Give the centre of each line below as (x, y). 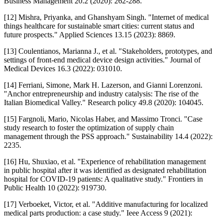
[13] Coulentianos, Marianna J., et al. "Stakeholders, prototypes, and (108, 51)
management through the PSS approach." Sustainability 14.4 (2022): (108, 136)
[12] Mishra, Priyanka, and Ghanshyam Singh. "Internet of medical (106, 17)
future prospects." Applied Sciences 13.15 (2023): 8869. (90, 34)
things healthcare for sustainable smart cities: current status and (99, 26)
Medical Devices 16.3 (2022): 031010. (63, 68)
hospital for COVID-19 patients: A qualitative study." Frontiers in (103, 179)
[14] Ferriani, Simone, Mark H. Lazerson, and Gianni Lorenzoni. (103, 85)
